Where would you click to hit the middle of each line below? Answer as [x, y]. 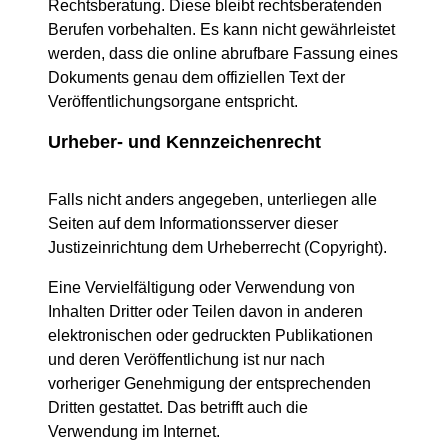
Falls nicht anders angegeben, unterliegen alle [212, 199]
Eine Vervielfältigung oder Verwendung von [201, 287]
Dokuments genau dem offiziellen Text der [196, 77]
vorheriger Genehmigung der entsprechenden [209, 383]
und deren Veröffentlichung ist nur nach [186, 359]
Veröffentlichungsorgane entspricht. [173, 101]
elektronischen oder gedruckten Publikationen [210, 335]
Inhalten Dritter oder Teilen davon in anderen [205, 311]
